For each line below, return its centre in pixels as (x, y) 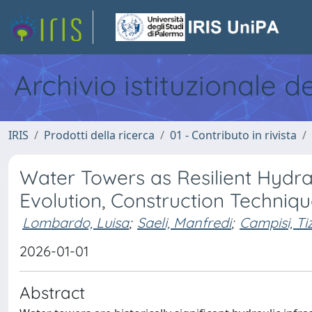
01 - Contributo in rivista (233, 135)
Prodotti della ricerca (99, 135)
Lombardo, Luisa (76, 223)
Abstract (52, 292)
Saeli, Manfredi (184, 223)
